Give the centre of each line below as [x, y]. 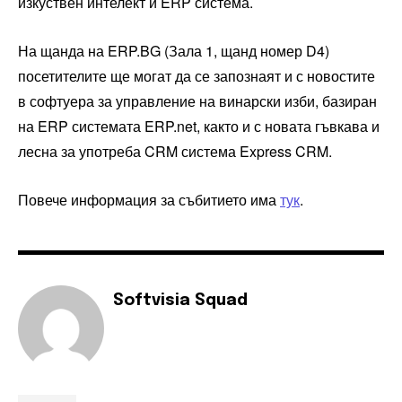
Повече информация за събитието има [149, 199]
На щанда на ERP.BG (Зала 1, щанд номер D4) [174, 50]
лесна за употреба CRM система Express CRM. [175, 151]
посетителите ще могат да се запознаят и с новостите [197, 75]
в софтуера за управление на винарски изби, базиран [197, 100]
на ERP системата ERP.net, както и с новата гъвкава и [199, 126]
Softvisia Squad [180, 300]
